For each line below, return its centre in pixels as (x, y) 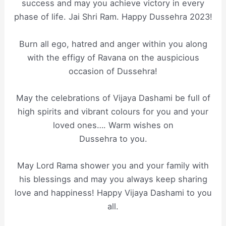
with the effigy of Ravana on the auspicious (113, 57)
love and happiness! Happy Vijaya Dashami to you (113, 193)
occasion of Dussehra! (113, 71)
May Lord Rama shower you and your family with (113, 166)
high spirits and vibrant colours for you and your (113, 111)
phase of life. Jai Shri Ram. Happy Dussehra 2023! (113, 17)
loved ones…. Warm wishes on (113, 125)
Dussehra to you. (113, 138)
